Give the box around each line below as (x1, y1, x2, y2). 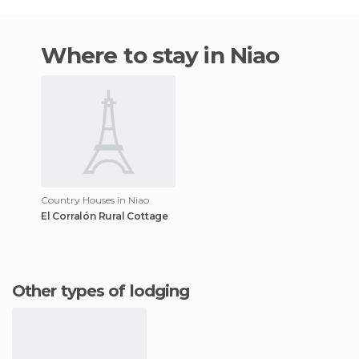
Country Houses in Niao (41, 193, 149, 206)
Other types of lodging (25, 280, 190, 301)
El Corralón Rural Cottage (41, 209, 168, 222)
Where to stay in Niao (67, 41, 280, 69)
